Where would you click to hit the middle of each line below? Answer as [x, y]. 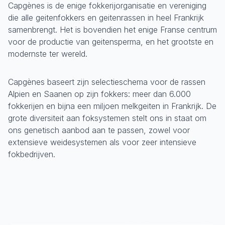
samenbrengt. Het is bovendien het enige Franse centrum [113, 30]
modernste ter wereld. [48, 54]
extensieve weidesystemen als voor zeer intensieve [102, 142]
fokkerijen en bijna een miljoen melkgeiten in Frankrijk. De [112, 106]
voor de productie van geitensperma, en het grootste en [111, 42]
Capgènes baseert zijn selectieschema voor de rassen [107, 82]
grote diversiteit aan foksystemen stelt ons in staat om [107, 118]
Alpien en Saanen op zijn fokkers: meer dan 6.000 [99, 94]
